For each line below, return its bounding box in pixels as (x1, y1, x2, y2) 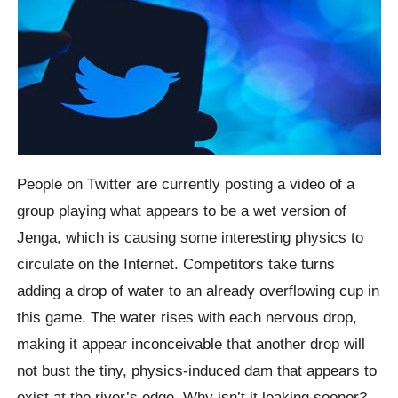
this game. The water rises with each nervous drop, (17, 308, 358, 327)
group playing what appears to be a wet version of (17, 202, 347, 220)
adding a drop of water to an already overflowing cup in (17, 282, 380, 300)
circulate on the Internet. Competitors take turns (17, 255, 336, 274)
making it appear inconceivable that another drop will (17, 335, 366, 354)
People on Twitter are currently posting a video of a (17, 175, 355, 194)
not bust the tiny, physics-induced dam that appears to (17, 362, 378, 380)
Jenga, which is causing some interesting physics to (17, 228, 364, 247)
